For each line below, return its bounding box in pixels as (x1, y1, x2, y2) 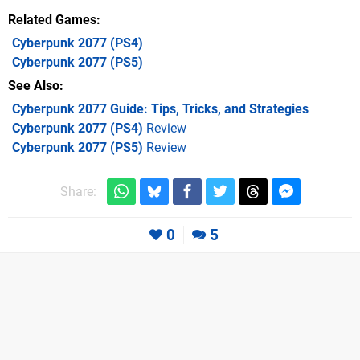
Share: (59, 184, 96, 200)
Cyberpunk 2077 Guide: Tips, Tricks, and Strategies (12, 101, 309, 117)
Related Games (8, 12, 96, 28)
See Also (8, 78, 59, 94)
